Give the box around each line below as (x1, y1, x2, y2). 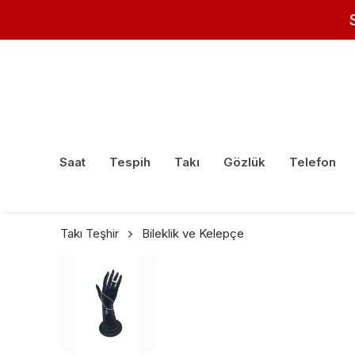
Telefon (289, 155, 336, 170)
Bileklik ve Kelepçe (142, 226, 244, 242)
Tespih (109, 155, 151, 170)
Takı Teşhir (60, 226, 119, 242)
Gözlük (223, 155, 265, 170)
